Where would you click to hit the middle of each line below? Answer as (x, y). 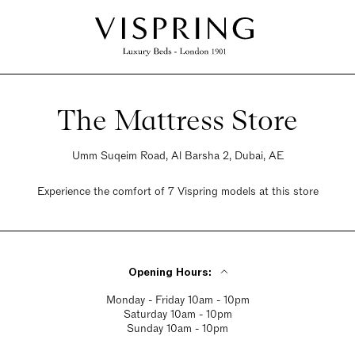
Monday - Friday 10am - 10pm (177, 300)
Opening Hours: (170, 272)
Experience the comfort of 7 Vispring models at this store (177, 191)
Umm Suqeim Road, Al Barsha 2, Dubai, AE (177, 156)
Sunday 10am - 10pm (177, 328)
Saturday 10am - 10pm (177, 314)
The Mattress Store (177, 120)
